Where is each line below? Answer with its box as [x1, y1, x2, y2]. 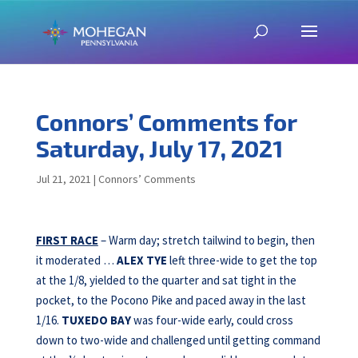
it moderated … [35, 253, 117, 268]
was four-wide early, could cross [130, 312, 293, 328]
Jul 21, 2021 [35, 172, 91, 186]
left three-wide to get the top [166, 253, 317, 268]
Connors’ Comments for [35, 107, 296, 136]
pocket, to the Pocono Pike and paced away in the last [35, 292, 306, 308]
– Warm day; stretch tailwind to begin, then [97, 233, 315, 248]
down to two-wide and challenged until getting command [35, 332, 320, 348]
